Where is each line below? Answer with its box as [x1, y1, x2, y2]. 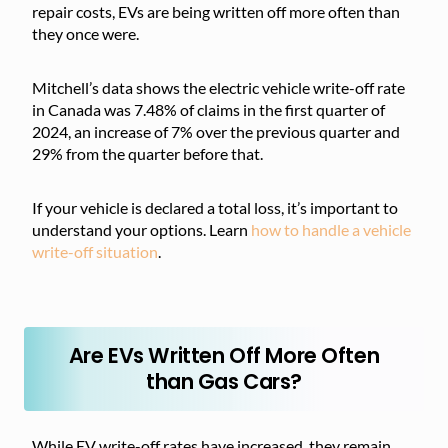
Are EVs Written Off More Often [68, 340, 380, 370]
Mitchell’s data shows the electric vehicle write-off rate [32, 77, 405, 97]
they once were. [32, 23, 139, 43]
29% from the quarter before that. [32, 143, 263, 163]
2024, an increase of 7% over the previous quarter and [32, 121, 400, 141]
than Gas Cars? [145, 366, 303, 396]
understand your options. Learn [32, 219, 251, 239]
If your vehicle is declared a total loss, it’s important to [32, 197, 398, 217]
